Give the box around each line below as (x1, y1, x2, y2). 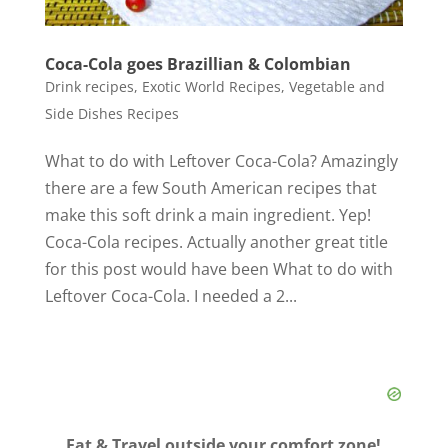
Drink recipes (44, 76, 134, 96)
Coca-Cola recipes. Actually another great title (44, 230, 388, 253)
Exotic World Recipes (141, 76, 281, 96)
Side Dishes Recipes (44, 103, 179, 123)
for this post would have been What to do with (44, 257, 393, 280)
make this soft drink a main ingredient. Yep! (44, 203, 371, 226)
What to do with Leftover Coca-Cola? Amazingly (44, 149, 398, 172)
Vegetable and (288, 76, 385, 96)
